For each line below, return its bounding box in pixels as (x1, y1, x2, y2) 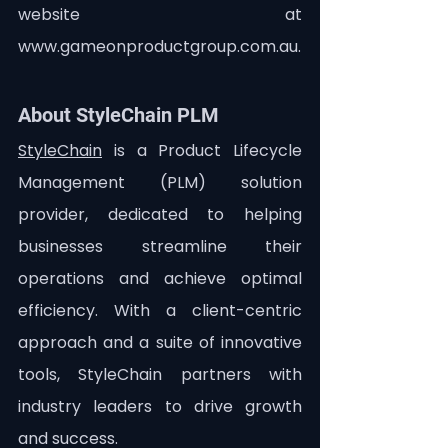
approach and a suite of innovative (18, 331, 302, 355)
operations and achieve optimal (18, 267, 302, 291)
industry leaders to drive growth (18, 395, 302, 419)
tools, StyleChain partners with (18, 363, 302, 387)
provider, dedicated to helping (18, 203, 302, 227)
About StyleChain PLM (18, 103, 219, 128)
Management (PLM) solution (18, 171, 302, 195)
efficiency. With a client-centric (18, 299, 302, 323)
